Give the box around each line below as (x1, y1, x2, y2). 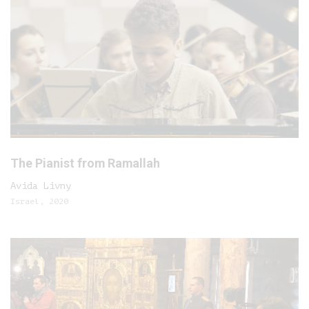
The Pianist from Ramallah (10, 156, 160, 170)
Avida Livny (10, 181, 71, 191)
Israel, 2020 (10, 197, 68, 206)
